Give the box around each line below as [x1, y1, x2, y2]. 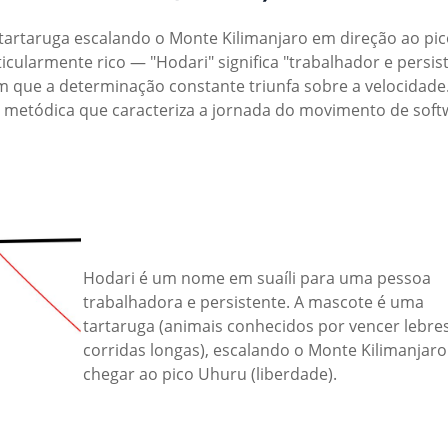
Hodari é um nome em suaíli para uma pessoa [83, 266, 431, 289]
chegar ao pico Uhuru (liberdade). [83, 362, 337, 385]
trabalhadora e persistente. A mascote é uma [83, 290, 424, 313]
